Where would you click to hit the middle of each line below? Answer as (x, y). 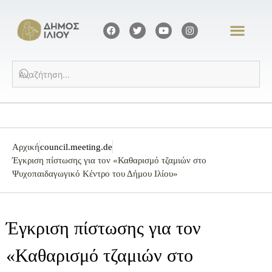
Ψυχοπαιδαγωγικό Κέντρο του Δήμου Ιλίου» (95, 174)
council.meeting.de (76, 147)
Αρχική (26, 147)
